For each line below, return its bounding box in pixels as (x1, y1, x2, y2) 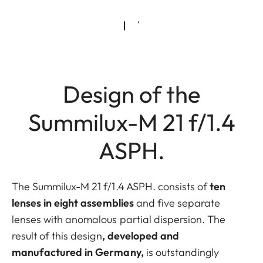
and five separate (136, 195, 221, 210)
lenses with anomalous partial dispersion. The (12, 212, 226, 226)
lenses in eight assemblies (12, 195, 136, 210)
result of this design (12, 228, 102, 242)
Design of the (63, 79, 200, 109)
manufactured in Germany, (12, 245, 146, 259)
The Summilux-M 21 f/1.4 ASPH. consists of (12, 179, 210, 193)
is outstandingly (146, 245, 220, 259)
